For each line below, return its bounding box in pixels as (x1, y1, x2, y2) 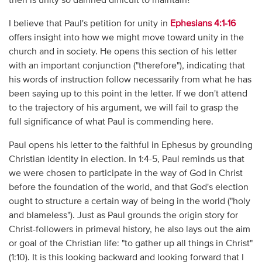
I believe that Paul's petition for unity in (8, 19, 170, 29)
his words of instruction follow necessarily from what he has (8, 75, 251, 85)
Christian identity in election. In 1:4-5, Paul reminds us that (8, 154, 244, 164)
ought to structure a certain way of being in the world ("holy (8, 196, 250, 206)
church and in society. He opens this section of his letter (8, 47, 237, 57)
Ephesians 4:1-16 (170, 19, 236, 29)
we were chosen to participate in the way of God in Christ (8, 168, 243, 178)
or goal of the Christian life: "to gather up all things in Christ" (8, 239, 253, 249)
